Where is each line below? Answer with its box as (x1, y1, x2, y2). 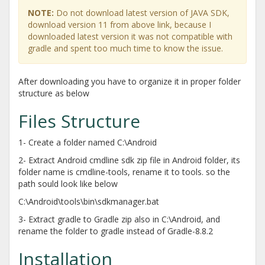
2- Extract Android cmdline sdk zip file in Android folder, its (18, 154, 240, 166)
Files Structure (18, 109, 140, 133)
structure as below (18, 88, 89, 99)
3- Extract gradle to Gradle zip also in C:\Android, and (18, 214, 220, 225)
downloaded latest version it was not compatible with (28, 31, 232, 42)
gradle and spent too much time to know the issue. (28, 43, 223, 54)
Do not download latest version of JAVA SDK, (54, 7, 230, 18)
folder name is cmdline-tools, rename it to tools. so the (18, 166, 230, 177)
